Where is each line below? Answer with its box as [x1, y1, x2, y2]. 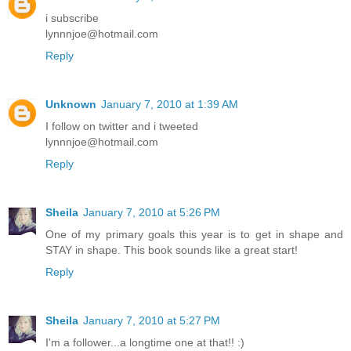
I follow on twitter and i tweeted [45, 120, 198, 133]
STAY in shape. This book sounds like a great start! [45, 244, 298, 257]
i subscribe [45, 12, 99, 25]
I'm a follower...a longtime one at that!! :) [45, 336, 244, 349]
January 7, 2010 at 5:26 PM [83, 206, 220, 219]
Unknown [45, 98, 96, 111]
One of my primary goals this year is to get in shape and [45, 228, 343, 241]
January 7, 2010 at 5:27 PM [83, 314, 220, 327]
